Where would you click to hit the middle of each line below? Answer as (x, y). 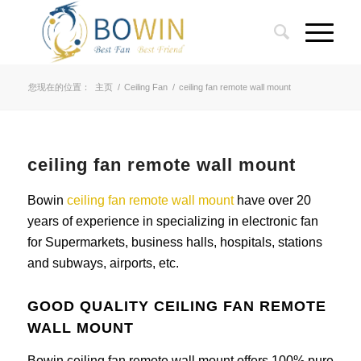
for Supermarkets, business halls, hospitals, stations (174, 242)
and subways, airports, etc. (103, 263)
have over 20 (272, 200)
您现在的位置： (59, 87)
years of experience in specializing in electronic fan (172, 221)
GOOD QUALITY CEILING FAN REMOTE (176, 306)
